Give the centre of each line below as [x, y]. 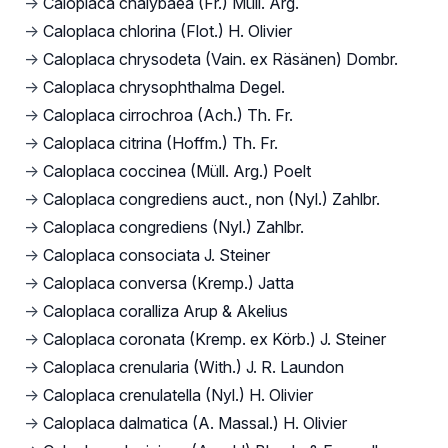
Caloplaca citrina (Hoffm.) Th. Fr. [160, 142]
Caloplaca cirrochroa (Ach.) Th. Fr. [168, 114]
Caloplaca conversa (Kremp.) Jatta [168, 282]
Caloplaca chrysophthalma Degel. [164, 86]
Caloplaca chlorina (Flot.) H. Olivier [167, 30]
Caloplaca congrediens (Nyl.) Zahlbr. [173, 226]
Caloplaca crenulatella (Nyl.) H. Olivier [178, 394]
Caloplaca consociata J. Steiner [156, 254]
